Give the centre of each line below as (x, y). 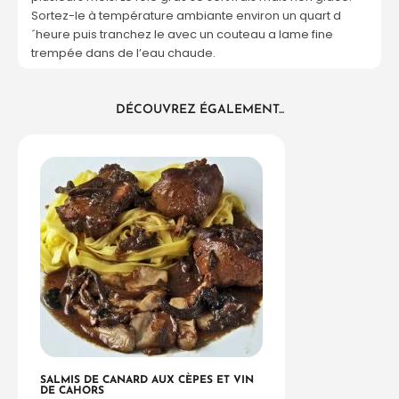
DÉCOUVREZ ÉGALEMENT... (199, 110)
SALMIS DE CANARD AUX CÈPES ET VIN (147, 381)
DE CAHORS (72, 391)
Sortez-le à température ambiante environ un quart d (186, 16)
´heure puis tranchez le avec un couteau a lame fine (182, 35)
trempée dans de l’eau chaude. (123, 53)
